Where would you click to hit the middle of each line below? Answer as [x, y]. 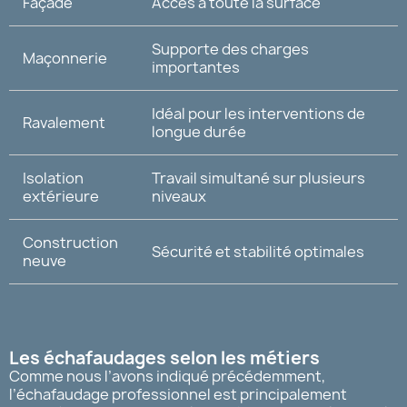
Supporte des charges [230, 49]
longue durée [199, 131]
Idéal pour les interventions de [258, 113]
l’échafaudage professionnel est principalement [178, 394]
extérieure [61, 196]
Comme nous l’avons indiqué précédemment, [167, 376]
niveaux [179, 196]
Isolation [53, 178]
